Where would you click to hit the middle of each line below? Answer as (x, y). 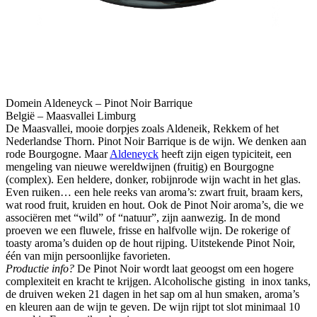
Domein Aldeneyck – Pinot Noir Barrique (100, 103)
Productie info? (41, 268)
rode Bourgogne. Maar (58, 154)
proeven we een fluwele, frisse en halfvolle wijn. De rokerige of (148, 230)
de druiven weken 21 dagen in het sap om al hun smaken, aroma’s (152, 294)
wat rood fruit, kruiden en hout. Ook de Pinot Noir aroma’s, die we (155, 204)
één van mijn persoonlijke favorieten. (88, 255)
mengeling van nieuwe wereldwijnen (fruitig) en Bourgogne (140, 166)
